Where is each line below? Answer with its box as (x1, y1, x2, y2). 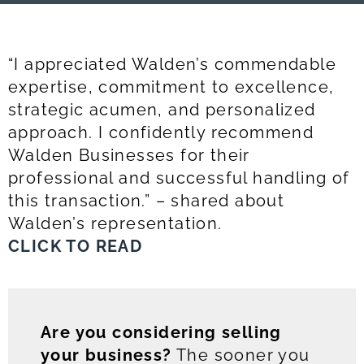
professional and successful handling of (8, 168, 350, 188)
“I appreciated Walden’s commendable (8, 54, 336, 74)
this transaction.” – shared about (8, 191, 285, 210)
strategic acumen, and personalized (8, 100, 316, 119)
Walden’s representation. (8, 214, 223, 233)
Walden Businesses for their (8, 145, 250, 165)
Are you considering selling (41, 323, 282, 342)
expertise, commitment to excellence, (8, 77, 335, 97)
